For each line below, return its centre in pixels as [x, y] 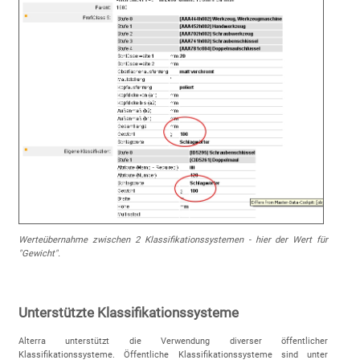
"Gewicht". [39, 253]
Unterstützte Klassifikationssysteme [128, 313]
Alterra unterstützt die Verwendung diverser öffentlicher [173, 342]
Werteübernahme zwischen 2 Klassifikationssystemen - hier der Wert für [173, 239]
